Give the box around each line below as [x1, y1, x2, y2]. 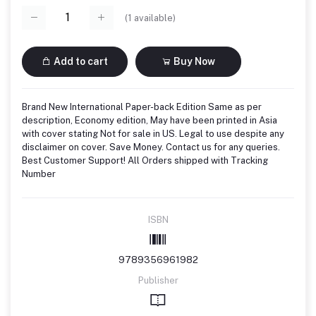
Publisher [138, 274, 178, 286]
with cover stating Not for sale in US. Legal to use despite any [22, 128, 284, 139]
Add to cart [51, 55, 108, 67]
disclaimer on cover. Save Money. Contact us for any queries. [22, 141, 280, 152]
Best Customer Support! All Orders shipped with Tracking [22, 154, 268, 166]
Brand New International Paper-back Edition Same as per [22, 101, 262, 112]
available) [132, 12, 176, 23]
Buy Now [171, 55, 215, 67]
